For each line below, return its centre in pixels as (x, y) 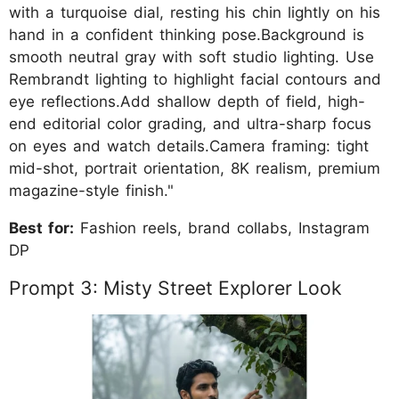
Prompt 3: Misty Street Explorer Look (175, 288)
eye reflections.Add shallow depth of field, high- (187, 102)
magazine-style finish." (91, 191)
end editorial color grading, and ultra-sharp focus (190, 124)
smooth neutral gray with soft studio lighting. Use (191, 57)
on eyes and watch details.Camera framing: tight (189, 147)
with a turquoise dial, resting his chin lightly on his (195, 13)
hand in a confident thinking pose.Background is (187, 35)
